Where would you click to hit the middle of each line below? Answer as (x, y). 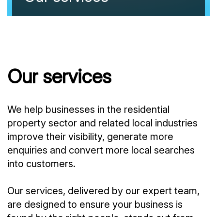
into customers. (41, 164)
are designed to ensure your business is (95, 205)
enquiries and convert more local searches (101, 150)
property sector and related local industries (102, 123)
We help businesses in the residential (88, 110)
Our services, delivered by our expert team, (103, 191)
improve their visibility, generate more (90, 137)
